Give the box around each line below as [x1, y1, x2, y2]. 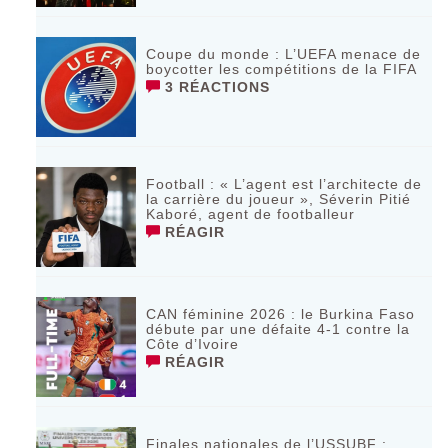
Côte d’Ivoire [146, 336, 240, 353]
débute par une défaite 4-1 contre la [146, 321, 411, 338]
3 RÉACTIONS [160, 79, 271, 96]
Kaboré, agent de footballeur [146, 206, 356, 223]
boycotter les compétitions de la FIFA [146, 61, 418, 78]
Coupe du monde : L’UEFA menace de [146, 46, 422, 63]
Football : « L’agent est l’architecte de [146, 176, 423, 193]
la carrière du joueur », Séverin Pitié [146, 191, 412, 208]
